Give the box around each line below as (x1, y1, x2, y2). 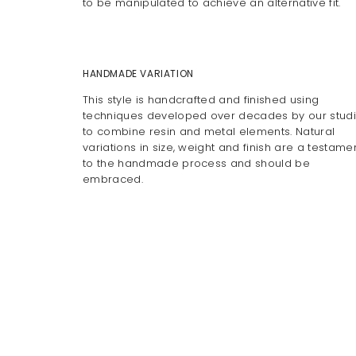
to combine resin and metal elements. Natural (83, 124, 335, 139)
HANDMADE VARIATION (83, 67, 194, 80)
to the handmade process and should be (83, 156, 311, 171)
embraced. (83, 172, 147, 187)
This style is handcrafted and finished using (83, 92, 319, 107)
